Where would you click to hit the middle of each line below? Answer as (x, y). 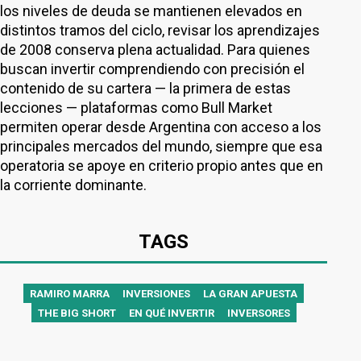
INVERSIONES (156, 294)
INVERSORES (258, 313)
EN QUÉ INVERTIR (171, 313)
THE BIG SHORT (77, 313)
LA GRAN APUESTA (250, 294)
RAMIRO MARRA (70, 294)
